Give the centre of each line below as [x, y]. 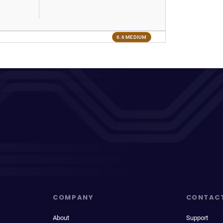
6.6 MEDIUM [132, 37]
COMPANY [73, 197]
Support [197, 218]
